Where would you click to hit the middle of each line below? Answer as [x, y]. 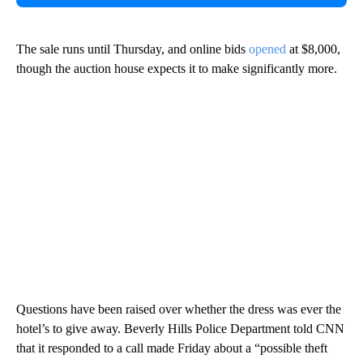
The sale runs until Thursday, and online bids [132, 49]
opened [267, 49]
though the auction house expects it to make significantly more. [177, 68]
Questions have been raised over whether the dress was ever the [179, 309]
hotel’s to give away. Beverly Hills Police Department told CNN [180, 328]
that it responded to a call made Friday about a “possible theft [172, 348]
